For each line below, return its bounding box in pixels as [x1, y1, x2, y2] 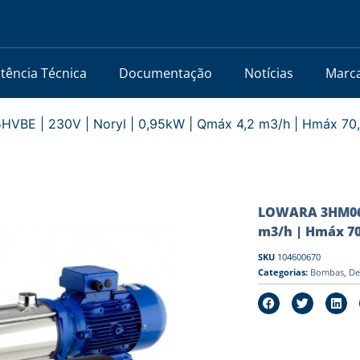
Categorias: [257, 265, 308, 278]
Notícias [243, 63, 293, 82]
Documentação [118, 63, 212, 82]
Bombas [309, 265, 344, 278]
